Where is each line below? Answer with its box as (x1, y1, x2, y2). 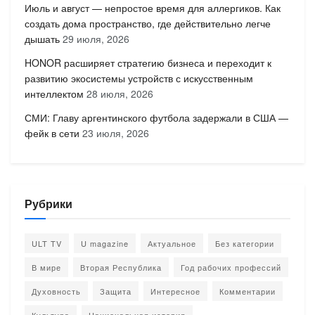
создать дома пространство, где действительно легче (25, 15, 271, 30)
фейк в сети (25, 125, 79, 140)
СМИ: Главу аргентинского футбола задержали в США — (25, 110, 288, 124)
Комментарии (219, 285, 276, 297)
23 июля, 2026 (82, 125, 149, 140)
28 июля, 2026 (86, 86, 153, 101)
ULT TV (32, 237, 62, 249)
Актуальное (148, 237, 196, 249)
